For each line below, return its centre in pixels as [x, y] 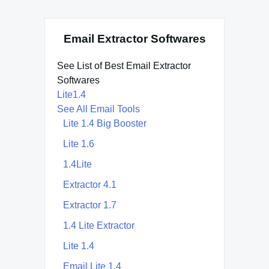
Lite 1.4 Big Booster [105, 123]
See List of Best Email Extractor [124, 65]
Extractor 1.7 [90, 205]
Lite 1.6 [79, 144]
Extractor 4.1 [90, 184]
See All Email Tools [98, 109]
